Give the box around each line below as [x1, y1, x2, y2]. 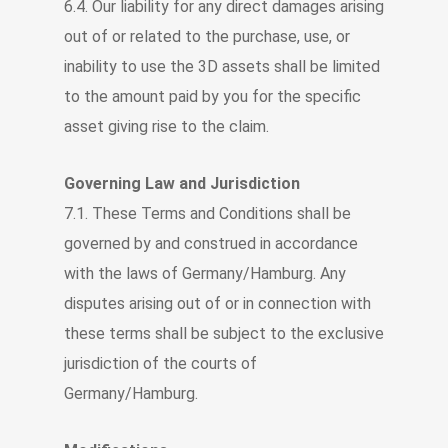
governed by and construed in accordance [64, 234, 358, 253]
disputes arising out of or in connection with [64, 294, 371, 313]
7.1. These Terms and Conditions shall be [64, 204, 351, 223]
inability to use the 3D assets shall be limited [64, 57, 380, 76]
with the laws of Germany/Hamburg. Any [64, 264, 346, 283]
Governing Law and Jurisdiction [64, 174, 300, 193]
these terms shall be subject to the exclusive [64, 324, 384, 343]
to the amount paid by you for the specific [64, 87, 361, 106]
